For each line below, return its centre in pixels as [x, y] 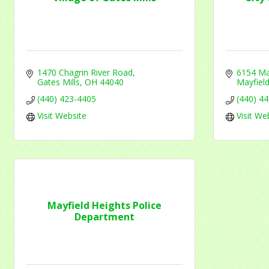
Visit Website [62, 115]
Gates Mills [58, 82]
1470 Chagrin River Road [85, 72]
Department [104, 217]
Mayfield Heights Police [104, 206]
